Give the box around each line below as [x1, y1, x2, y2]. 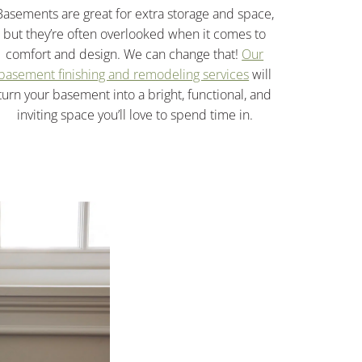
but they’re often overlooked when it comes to [3, 24, 267, 43]
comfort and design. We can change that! [6, 44, 242, 63]
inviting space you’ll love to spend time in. [16, 105, 253, 124]
